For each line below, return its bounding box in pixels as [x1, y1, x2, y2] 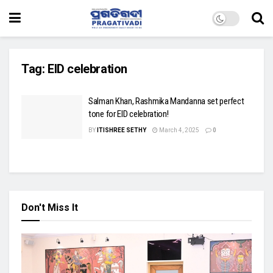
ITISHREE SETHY [97, 127, 146, 133]
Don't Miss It [21, 201, 78, 213]
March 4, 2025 [158, 127, 199, 133]
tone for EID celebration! [88, 108, 169, 119]
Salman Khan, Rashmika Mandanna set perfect [88, 96, 244, 107]
